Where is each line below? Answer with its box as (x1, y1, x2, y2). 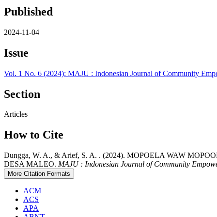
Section (4, 87, 40, 100)
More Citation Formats (8, 170, 70, 178)
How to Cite (4, 128, 63, 141)
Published (4, 5, 53, 18)
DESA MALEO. (4, 160, 58, 169)
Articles (4, 110, 28, 119)
